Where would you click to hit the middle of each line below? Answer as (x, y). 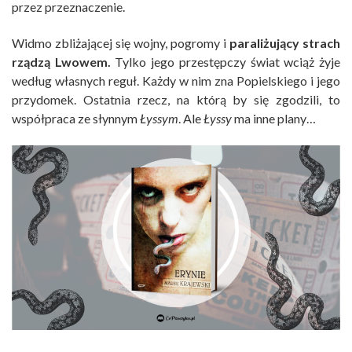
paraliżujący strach (285, 42)
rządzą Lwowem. (61, 61)
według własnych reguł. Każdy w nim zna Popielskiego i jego (176, 80)
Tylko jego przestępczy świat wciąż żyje (225, 61)
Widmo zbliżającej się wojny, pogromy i (121, 42)
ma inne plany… (274, 118)
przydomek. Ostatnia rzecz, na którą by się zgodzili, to (176, 99)
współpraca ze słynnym (76, 118)
